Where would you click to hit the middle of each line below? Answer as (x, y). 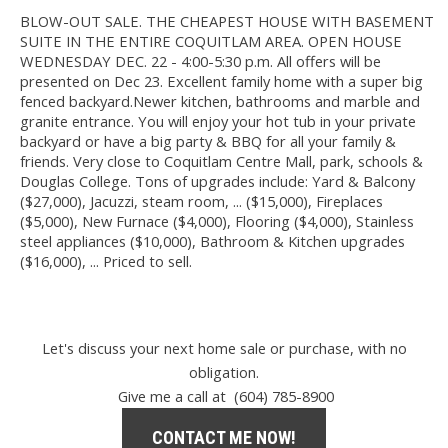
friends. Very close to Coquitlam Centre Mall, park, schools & (221, 160)
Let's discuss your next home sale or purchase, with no (224, 348)
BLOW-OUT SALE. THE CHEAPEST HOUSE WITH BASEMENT (227, 20)
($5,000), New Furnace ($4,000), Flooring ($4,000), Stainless (217, 220)
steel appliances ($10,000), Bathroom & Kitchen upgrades (212, 240)
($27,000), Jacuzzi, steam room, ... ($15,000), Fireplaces (201, 200)
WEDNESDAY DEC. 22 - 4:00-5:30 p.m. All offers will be (200, 60)
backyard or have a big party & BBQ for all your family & (208, 140)
